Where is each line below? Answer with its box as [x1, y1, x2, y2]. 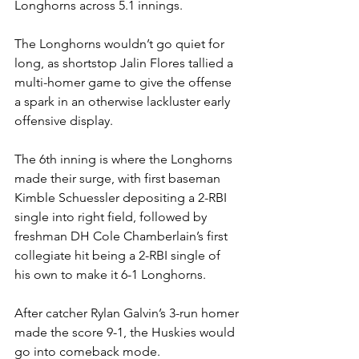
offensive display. [14, 113, 116, 129]
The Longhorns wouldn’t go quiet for [14, 36, 228, 52]
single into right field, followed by [14, 209, 210, 225]
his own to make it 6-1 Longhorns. [14, 267, 209, 283]
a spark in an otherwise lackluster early [14, 94, 233, 110]
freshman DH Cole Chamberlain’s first [14, 228, 231, 244]
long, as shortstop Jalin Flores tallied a [14, 55, 236, 71]
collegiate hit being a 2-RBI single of [14, 248, 224, 264]
